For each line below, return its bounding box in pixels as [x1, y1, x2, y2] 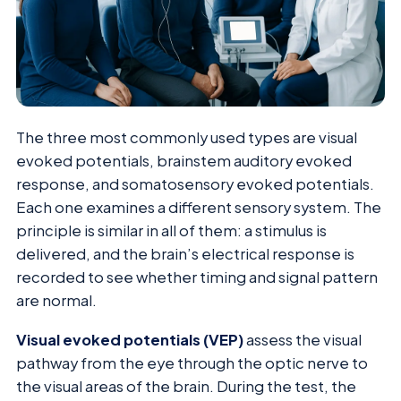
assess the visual [243, 330, 362, 350]
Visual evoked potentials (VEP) [16, 330, 243, 350]
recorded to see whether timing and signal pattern [16, 267, 378, 286]
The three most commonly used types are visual [16, 127, 357, 147]
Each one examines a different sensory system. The [16, 197, 381, 217]
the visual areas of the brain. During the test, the [16, 377, 356, 397]
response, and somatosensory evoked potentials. [16, 174, 374, 193]
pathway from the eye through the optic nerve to [16, 354, 368, 373]
